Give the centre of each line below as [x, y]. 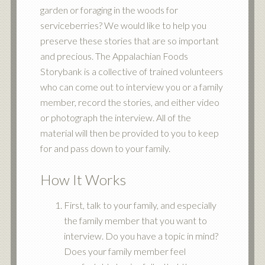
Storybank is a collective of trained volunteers [131, 71]
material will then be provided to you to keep [129, 133]
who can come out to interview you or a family [131, 87]
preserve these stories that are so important [129, 41]
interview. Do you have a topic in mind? [141, 236]
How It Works [83, 180]
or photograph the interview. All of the [115, 117]
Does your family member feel [125, 251]
